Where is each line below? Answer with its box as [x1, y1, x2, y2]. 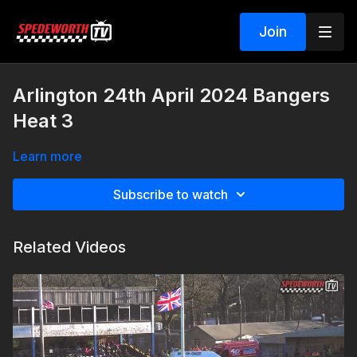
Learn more [13, 148, 82, 164]
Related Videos [13, 237, 126, 257]
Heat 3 [13, 109, 73, 132]
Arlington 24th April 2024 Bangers [13, 84, 330, 107]
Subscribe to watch [113, 186, 228, 202]
